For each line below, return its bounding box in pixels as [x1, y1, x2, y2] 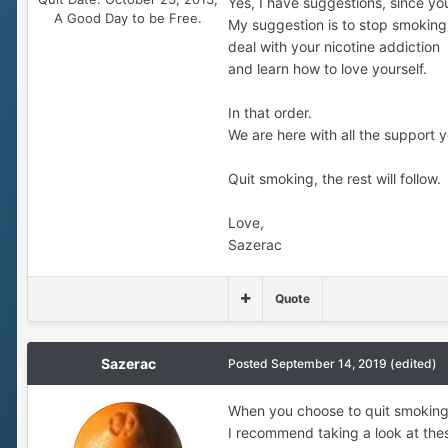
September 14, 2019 [271, 355, 387, 371]
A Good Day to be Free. [54, 9, 202, 26]
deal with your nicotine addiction [228, 37, 440, 55]
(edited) [390, 355, 437, 371]
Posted [228, 355, 271, 371]
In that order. [228, 103, 312, 121]
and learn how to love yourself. [228, 59, 427, 77]
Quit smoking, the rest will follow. [228, 169, 441, 187]
